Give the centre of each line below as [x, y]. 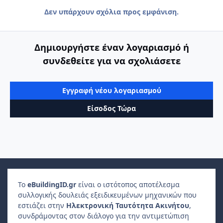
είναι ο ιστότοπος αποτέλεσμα [128, 185]
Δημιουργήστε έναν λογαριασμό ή [111, 48]
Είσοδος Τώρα [111, 108]
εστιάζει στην [42, 206]
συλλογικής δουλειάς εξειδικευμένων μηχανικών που [107, 195]
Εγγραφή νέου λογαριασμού [111, 91]
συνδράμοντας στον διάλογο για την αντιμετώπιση [104, 216]
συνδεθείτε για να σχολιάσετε [111, 61]
